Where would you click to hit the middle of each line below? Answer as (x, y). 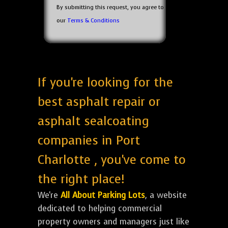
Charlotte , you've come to (112, 160)
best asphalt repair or (99, 102)
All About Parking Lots (103, 195)
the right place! (81, 179)
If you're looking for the (105, 83)
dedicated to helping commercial (100, 209)
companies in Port (89, 141)
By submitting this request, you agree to (110, 8)
